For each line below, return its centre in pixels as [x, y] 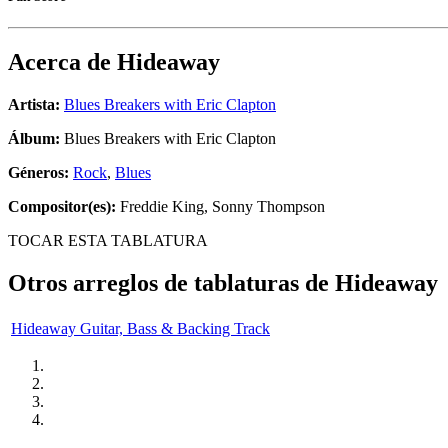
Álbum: [34, 139]
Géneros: [40, 173]
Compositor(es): [62, 207]
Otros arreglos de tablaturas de [171, 283]
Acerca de [62, 62]
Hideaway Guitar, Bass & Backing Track [140, 328]
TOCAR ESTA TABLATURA [108, 241]
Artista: [34, 105]
